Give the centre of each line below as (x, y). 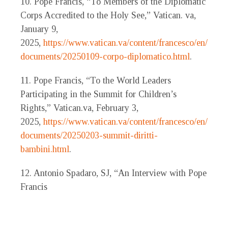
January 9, (39, 29)
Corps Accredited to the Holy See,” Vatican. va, (108, 16)
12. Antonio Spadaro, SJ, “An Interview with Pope (113, 173)
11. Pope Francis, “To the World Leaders (96, 81)
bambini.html (45, 149)
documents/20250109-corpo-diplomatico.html (105, 57)
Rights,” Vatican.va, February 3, (79, 108)
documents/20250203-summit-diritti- (89, 136)
